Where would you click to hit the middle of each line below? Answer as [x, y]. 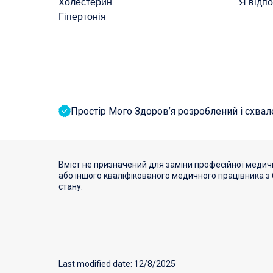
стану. [71, 187]
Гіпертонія [82, 17]
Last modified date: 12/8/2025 [117, 264]
